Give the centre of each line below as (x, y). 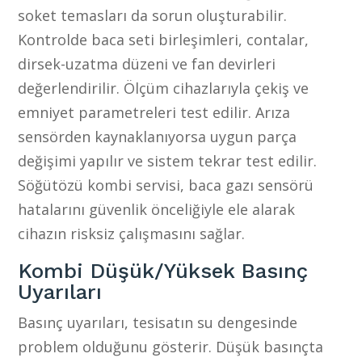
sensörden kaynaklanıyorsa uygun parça (158, 136)
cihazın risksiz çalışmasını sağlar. (132, 233)
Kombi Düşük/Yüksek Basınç (163, 270)
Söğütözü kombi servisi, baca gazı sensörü (166, 185)
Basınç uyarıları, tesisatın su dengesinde (158, 322)
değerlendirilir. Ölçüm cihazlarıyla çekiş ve (164, 88)
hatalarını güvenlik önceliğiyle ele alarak (157, 209)
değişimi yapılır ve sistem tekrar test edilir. (168, 160)
